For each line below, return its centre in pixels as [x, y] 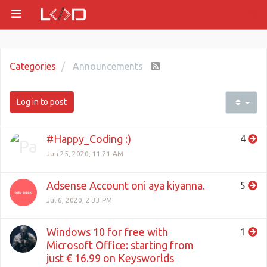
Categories [33, 66]
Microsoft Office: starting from [120, 245]
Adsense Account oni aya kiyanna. [126, 185]
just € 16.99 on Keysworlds [110, 258]
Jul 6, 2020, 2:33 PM [79, 200]
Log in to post [42, 102]
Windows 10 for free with [107, 232]
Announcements [109, 66]
